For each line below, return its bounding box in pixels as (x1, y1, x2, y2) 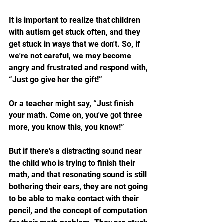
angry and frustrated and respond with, (9, 62, 150, 72)
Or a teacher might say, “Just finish (9, 98, 136, 108)
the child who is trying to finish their (9, 158, 137, 167)
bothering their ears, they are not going (9, 181, 150, 191)
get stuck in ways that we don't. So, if (9, 39, 142, 49)
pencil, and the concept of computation (9, 205, 149, 215)
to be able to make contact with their (9, 193, 141, 203)
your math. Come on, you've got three (9, 110, 144, 120)
